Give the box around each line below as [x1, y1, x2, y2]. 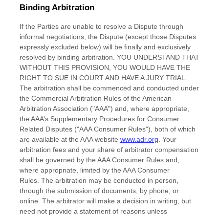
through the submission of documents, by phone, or [20, 187, 179, 195]
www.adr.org [120, 135, 158, 143]
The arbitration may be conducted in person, [41, 176, 178, 184]
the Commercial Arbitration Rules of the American [20, 94, 172, 102]
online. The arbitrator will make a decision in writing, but [20, 197, 191, 205]
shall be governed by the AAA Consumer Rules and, [20, 156, 179, 164]
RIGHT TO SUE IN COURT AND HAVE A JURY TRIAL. [20, 74, 187, 82]
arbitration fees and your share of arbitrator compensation [20, 146, 198, 153]
